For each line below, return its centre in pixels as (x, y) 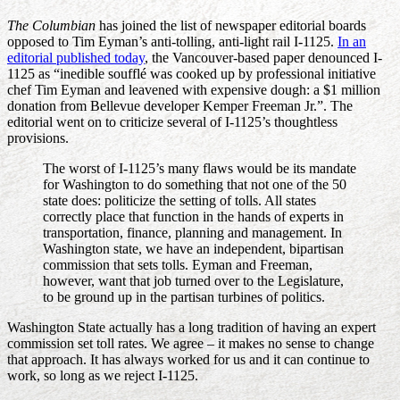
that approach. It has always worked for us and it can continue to (188, 359)
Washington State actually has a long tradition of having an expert (192, 327)
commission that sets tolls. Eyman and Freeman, (178, 264)
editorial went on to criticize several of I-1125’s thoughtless (172, 121)
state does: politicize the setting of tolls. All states (179, 200)
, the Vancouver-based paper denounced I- (263, 57)
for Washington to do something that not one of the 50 (195, 184)
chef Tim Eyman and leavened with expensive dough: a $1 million (194, 89)
